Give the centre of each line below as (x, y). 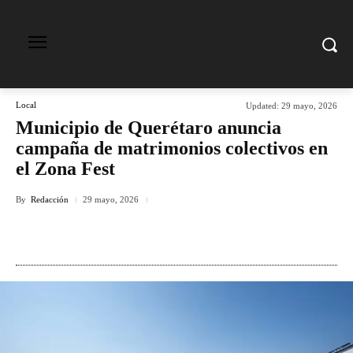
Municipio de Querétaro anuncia (149, 128)
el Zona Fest (65, 169)
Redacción (50, 199)
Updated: (262, 105)
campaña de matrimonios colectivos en (172, 148)
